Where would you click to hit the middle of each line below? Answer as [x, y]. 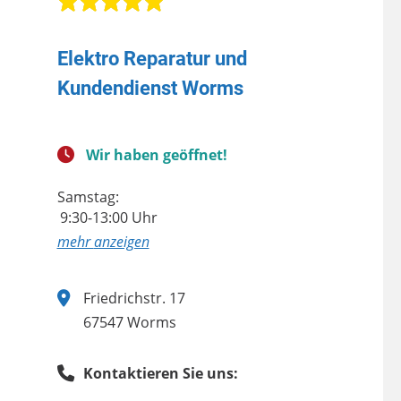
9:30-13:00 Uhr [108, 217]
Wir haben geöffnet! [156, 154]
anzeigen [121, 241]
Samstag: [88, 196]
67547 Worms [129, 322]
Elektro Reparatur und [152, 58]
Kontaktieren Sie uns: [160, 373]
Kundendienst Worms [150, 87]
